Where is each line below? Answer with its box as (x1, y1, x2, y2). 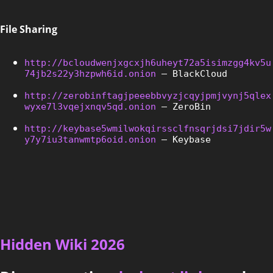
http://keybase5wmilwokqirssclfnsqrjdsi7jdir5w (24, 122, 271, 134)
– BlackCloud (156, 68, 227, 79)
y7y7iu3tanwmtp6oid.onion (24, 133, 156, 145)
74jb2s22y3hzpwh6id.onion (24, 68, 156, 79)
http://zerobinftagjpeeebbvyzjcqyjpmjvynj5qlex (24, 90, 271, 101)
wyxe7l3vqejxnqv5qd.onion (24, 101, 156, 112)
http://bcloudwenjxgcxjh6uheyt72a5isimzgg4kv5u (24, 57, 271, 68)
